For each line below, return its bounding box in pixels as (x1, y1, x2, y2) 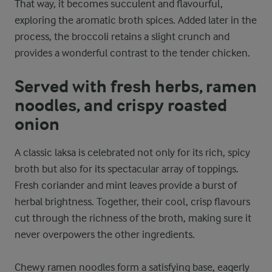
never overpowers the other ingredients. (15, 228, 195, 240)
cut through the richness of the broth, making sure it (15, 212, 251, 224)
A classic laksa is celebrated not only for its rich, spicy (15, 146, 250, 158)
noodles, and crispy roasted (15, 95, 227, 116)
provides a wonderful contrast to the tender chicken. (15, 47, 250, 59)
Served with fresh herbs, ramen (15, 76, 257, 97)
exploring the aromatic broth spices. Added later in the (15, 14, 257, 26)
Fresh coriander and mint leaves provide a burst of (15, 179, 237, 191)
